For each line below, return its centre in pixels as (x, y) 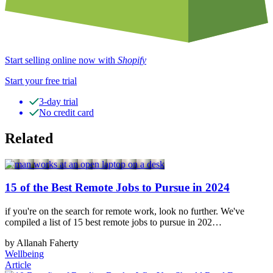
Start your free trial (41, 80)
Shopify (132, 60)
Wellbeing (24, 254)
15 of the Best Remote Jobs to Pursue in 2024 (117, 188)
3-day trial (58, 101)
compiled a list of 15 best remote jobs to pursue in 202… (113, 222)
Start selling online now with (61, 60)
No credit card (66, 112)
